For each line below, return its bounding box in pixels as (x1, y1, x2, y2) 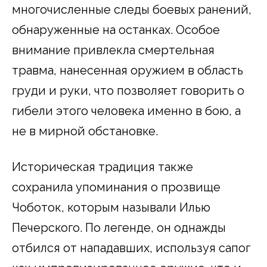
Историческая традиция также (12, 160, 193, 175)
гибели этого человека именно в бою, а (12, 104, 241, 119)
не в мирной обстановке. (12, 124, 158, 139)
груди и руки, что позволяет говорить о (12, 83, 244, 98)
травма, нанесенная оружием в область (12, 63, 243, 78)
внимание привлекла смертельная (12, 43, 215, 58)
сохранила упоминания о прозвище (12, 180, 221, 195)
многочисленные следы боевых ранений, (12, 2, 252, 17)
